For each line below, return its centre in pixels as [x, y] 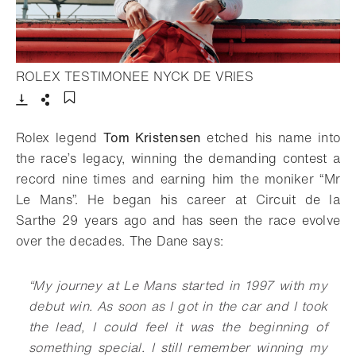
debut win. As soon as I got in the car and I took [178, 306]
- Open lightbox [299, 75]
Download [50, 112]
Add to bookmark [113, 115]
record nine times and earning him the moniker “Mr [178, 178]
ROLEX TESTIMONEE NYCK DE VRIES [135, 76]
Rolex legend [60, 137]
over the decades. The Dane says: [120, 240]
